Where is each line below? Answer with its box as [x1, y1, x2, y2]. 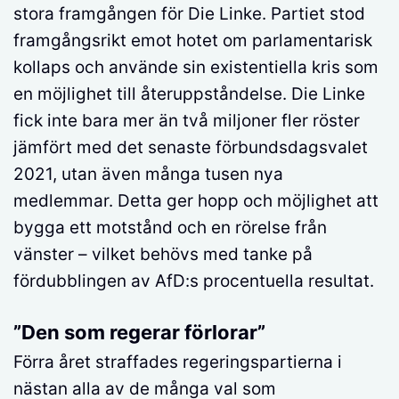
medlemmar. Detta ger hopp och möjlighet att [13, 191, 379, 212]
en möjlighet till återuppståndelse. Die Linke [13, 84, 365, 105]
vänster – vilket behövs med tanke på [13, 244, 313, 265]
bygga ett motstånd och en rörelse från [13, 217, 327, 239]
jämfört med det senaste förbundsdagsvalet [13, 137, 368, 159]
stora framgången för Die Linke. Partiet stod [13, 4, 365, 25]
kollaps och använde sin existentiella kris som [13, 57, 379, 78]
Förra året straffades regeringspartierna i [13, 352, 342, 373]
